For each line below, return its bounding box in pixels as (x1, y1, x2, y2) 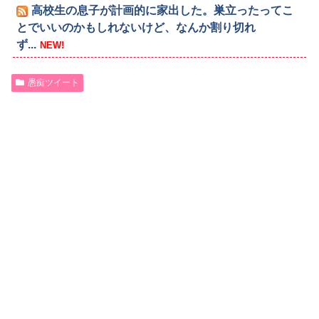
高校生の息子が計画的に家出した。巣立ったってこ (31, 4, 294, 16)
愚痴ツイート (27, 77, 79, 88)
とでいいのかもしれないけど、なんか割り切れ (16, 21, 256, 33)
